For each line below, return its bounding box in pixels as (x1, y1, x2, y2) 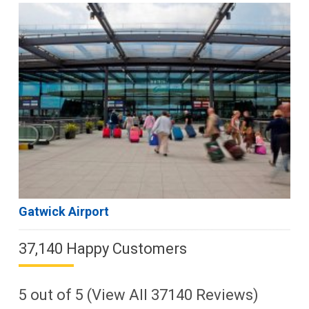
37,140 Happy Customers (18, 240, 187, 258)
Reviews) (192, 286, 259, 304)
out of (26, 286, 75, 304)
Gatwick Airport (18, 204, 109, 219)
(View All (83, 286, 151, 304)
